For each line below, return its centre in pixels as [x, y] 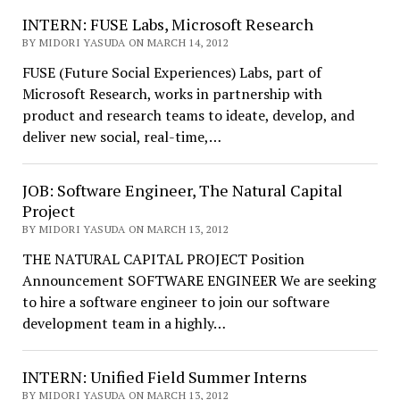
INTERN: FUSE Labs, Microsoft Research [167, 24]
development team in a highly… [124, 323]
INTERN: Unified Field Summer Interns [164, 377]
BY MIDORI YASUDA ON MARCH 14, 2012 [125, 42]
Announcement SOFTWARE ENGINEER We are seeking [199, 280]
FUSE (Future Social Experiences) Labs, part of [171, 72]
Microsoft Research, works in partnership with [172, 94]
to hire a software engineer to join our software [175, 302]
